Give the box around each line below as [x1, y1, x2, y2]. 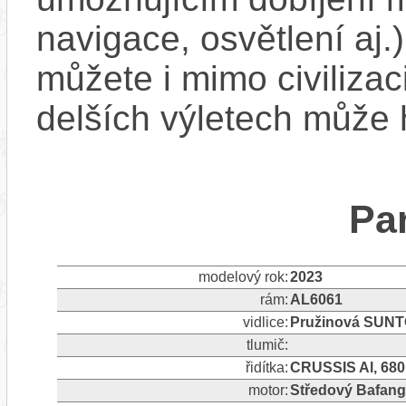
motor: [247, 382, 288, 398]
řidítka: [245, 359, 288, 375]
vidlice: [242, 314, 288, 330]
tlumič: [246, 336, 288, 353]
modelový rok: [198, 268, 288, 285]
